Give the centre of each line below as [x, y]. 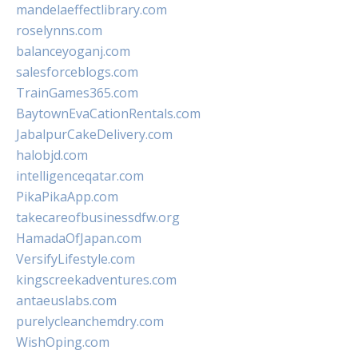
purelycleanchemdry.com [90, 321]
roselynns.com [59, 30]
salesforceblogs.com [77, 72]
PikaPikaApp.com [67, 197]
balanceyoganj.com [73, 51]
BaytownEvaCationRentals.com [108, 113]
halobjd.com [52, 155]
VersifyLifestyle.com [76, 259]
